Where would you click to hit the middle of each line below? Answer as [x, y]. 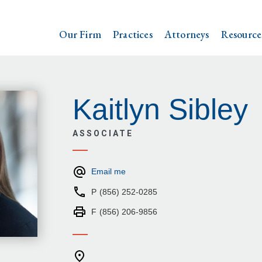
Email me [108, 171]
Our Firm [80, 34]
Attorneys [187, 34]
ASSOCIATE [103, 133]
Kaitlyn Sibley [160, 109]
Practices [132, 34]
